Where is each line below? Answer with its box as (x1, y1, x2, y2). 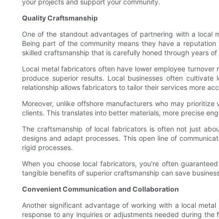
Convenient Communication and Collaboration (22, 185, 179, 194)
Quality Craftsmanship (22, 14, 98, 22)
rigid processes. (22, 143, 73, 152)
